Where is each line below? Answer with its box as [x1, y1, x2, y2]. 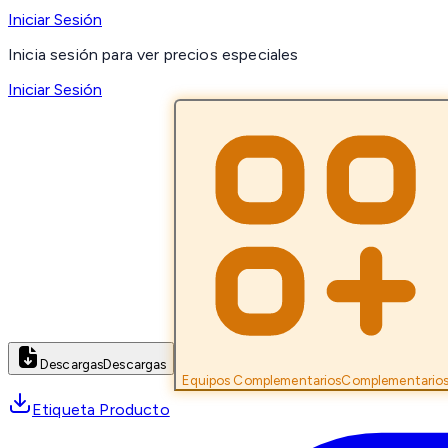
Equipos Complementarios [182, 372, 342, 389]
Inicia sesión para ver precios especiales [8, 45, 299, 65]
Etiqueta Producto [32, 400, 170, 420]
